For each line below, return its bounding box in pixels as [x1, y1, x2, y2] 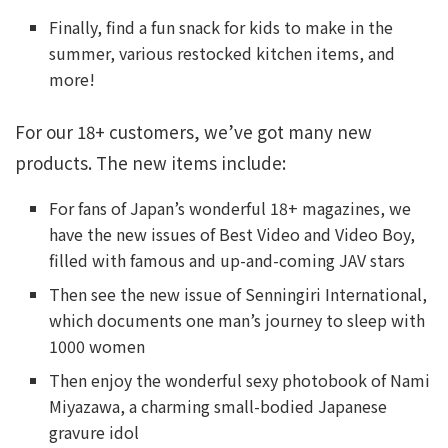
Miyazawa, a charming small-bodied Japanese [49, 394, 388, 418]
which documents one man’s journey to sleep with [49, 308, 426, 332]
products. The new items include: [15, 150, 286, 175]
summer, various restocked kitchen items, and [49, 41, 396, 65]
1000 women [49, 334, 146, 358]
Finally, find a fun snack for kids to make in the [49, 15, 394, 39]
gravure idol [49, 420, 140, 444]
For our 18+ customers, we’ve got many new [15, 119, 372, 144]
